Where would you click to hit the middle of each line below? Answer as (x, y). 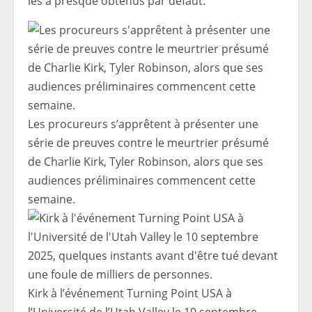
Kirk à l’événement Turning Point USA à (130, 293)
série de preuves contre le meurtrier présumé (148, 143)
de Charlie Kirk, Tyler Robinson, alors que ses (146, 162)
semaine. (52, 199)
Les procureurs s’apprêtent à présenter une (143, 124)
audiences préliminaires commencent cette (142, 180)
